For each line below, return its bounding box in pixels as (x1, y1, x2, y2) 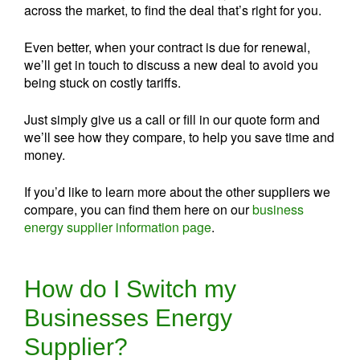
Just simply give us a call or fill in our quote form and (24, 110, 320, 129)
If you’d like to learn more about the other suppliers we (24, 182, 330, 201)
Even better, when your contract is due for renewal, (24, 38, 310, 56)
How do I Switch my (24, 276, 236, 302)
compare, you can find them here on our (24, 200, 252, 219)
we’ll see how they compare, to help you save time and (24, 128, 334, 146)
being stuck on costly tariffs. (24, 73, 181, 92)
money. (24, 145, 65, 164)
